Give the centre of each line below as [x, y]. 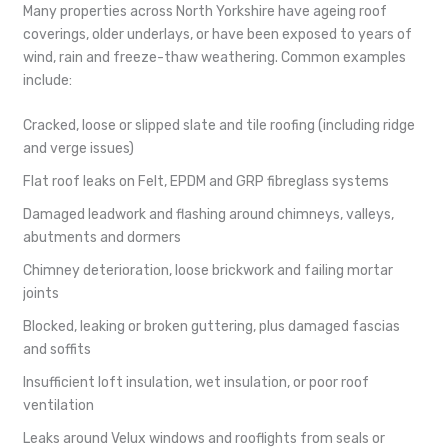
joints [41, 294]
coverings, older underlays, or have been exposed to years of [217, 34]
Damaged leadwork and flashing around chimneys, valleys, [208, 215]
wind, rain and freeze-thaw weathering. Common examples [214, 57]
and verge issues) [78, 149]
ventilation [58, 406]
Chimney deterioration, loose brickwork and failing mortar [208, 271]
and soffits [57, 350]
